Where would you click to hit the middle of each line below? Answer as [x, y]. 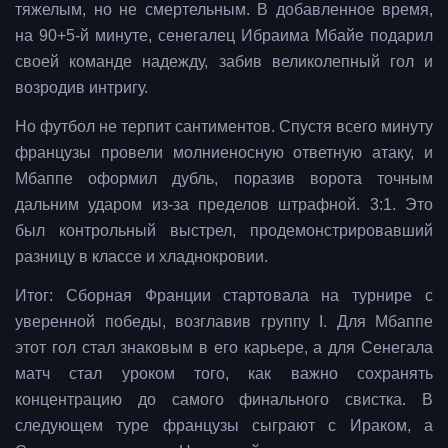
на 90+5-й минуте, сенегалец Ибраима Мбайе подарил [224, 35]
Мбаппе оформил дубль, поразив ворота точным [224, 178]
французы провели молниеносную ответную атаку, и [224, 152]
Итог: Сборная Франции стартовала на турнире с [224, 295]
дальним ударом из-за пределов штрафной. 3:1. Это [224, 204]
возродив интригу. [81, 87]
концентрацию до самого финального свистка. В [224, 399]
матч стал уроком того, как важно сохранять [224, 373]
